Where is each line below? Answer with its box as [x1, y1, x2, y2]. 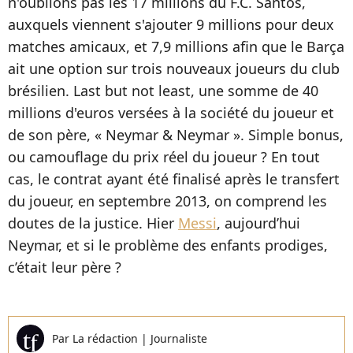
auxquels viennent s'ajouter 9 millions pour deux [8, 15, 334, 34]
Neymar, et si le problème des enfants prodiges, [8, 236, 328, 255]
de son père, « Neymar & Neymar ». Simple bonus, [8, 125, 344, 144]
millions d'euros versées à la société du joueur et [8, 103, 334, 122]
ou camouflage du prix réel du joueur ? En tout [8, 147, 320, 166]
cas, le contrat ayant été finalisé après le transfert [8, 169, 340, 188]
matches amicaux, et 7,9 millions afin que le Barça [8, 37, 344, 56]
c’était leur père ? [8, 258, 121, 277]
